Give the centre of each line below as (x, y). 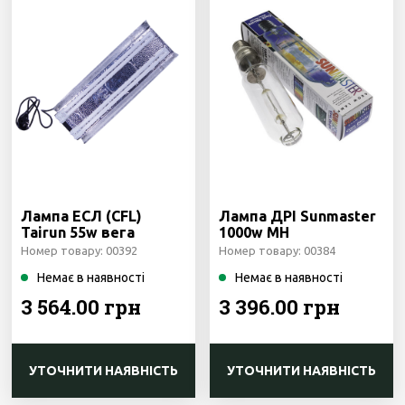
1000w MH (254, 232)
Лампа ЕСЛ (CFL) (82, 216)
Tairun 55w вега (78, 232)
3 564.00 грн (81, 307)
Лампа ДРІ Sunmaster (298, 216)
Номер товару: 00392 (80, 250)
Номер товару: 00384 (278, 250)
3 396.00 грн (280, 307)
